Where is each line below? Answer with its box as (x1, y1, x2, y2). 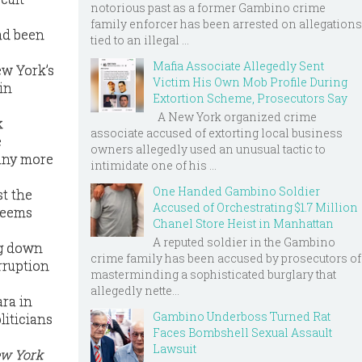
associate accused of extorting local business (90, 124, 343, 141)
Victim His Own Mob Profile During (153, 74, 347, 90)
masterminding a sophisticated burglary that (90, 266, 336, 282)
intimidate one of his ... (90, 157, 217, 173)
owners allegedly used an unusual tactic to (90, 141, 326, 157)
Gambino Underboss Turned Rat (153, 308, 330, 324)
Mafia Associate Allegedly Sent (153, 58, 324, 74)
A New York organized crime (153, 108, 317, 124)
